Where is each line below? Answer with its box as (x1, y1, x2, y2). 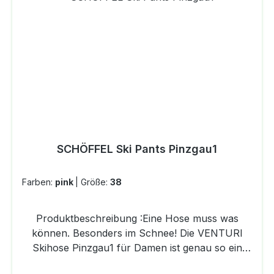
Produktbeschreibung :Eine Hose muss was (35, 212, 239, 225)
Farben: (22, 177, 55, 188)
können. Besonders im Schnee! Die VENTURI (31, 227, 243, 240)
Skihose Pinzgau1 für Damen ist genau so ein (32, 242, 242, 254)
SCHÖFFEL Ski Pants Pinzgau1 (57, 143, 217, 156)
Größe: (81, 177, 110, 188)
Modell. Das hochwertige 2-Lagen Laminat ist (33, 256, 241, 269)
